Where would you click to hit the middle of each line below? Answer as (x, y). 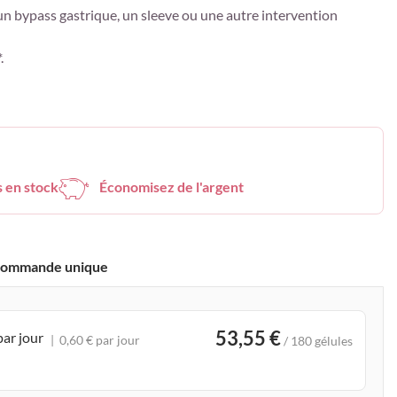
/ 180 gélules (318, 340)
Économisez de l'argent (172, 187)
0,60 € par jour (100, 339)
